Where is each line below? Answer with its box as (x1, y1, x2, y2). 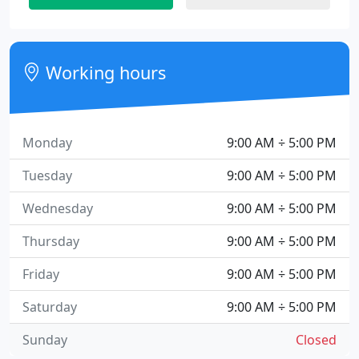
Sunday (22, 331, 67, 349)
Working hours (41, 61, 167, 84)
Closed (296, 331, 337, 349)
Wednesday (22, 200, 93, 217)
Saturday (22, 298, 77, 316)
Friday (22, 265, 59, 283)
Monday (22, 134, 72, 151)
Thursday (22, 232, 79, 250)
